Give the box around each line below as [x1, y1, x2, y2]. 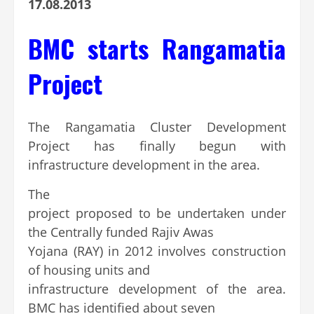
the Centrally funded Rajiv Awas [28, 224, 214, 241]
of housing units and [28, 261, 150, 279]
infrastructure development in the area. [28, 156, 260, 174]
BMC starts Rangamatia [28, 29, 286, 67]
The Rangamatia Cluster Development [28, 118, 286, 136]
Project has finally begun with [28, 137, 286, 155]
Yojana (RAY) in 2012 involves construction [28, 243, 286, 260]
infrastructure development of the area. [28, 280, 286, 298]
